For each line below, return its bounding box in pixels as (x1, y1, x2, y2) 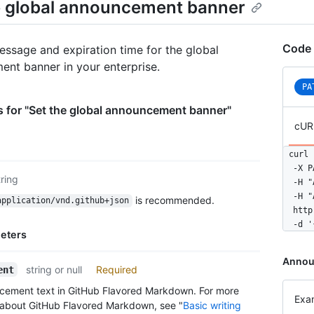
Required (96, 263, 138, 275)
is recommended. (132, 193, 214, 206)
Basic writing (183, 299, 241, 311)
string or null (26, 263, 83, 275)
